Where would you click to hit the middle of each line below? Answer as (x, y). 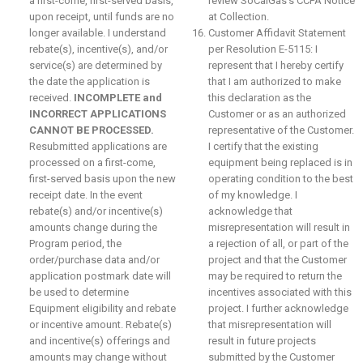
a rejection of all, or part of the (278, 243)
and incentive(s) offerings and (100, 341)
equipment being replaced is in (280, 162)
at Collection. (238, 17)
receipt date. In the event (86, 195)
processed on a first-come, (92, 162)
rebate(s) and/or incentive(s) (96, 211)
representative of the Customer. (281, 130)
